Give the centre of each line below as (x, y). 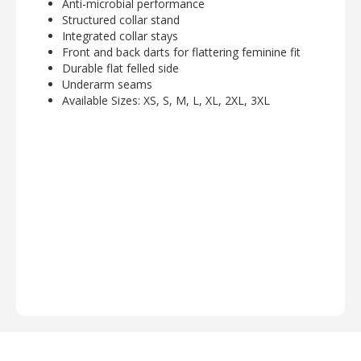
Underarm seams (107, 85)
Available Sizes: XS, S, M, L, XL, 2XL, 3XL (166, 101)
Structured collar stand (122, 20)
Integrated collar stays (120, 36)
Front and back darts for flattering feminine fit (181, 52)
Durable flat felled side (120, 68)
